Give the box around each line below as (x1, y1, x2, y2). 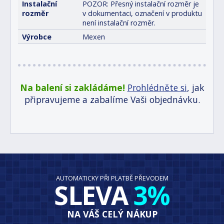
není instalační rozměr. (82, 18, 155, 28)
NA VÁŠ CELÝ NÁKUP (66, 208, 157, 220)
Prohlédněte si (127, 81, 187, 94)
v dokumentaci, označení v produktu (82, 8, 202, 18)
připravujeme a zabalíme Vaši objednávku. (24, 93, 200, 106)
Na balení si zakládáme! (19, 81, 125, 94)
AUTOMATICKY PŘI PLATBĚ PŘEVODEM (55, 173, 168, 183)
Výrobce (22, 32, 51, 42)
